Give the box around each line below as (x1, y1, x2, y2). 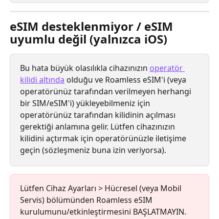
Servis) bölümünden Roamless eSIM (20, 195, 154, 206)
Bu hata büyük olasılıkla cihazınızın (20, 63, 150, 74)
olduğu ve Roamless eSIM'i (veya (65, 74, 188, 86)
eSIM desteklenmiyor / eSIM (10, 18, 176, 35)
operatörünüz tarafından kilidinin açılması (20, 109, 177, 121)
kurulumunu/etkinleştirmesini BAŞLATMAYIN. (20, 206, 186, 218)
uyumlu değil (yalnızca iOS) (10, 31, 167, 47)
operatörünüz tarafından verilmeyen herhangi (20, 86, 193, 97)
